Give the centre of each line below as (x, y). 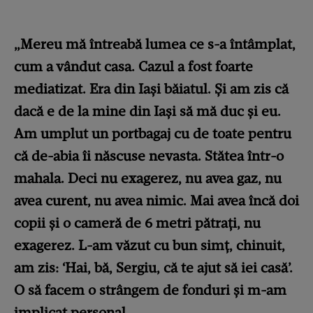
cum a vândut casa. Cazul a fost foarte (133, 66)
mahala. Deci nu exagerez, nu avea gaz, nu (148, 178)
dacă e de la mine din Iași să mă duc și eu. (147, 111)
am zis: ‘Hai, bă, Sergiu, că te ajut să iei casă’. (153, 267)
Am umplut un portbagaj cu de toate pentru (153, 133)
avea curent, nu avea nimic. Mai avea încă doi (156, 200)
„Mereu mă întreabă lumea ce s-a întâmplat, (155, 44)
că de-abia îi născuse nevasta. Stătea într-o (149, 155)
